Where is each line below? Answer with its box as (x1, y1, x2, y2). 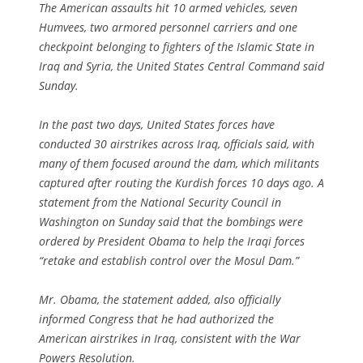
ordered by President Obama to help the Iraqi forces (39, 233, 305, 249)
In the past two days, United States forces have (39, 116, 275, 132)
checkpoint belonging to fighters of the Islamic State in (39, 38, 314, 54)
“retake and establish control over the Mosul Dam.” (39, 252, 299, 268)
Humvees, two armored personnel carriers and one (39, 19, 297, 35)
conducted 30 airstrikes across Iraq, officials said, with (39, 135, 314, 152)
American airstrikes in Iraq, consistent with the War (39, 330, 301, 346)
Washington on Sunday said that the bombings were (39, 213, 303, 229)
